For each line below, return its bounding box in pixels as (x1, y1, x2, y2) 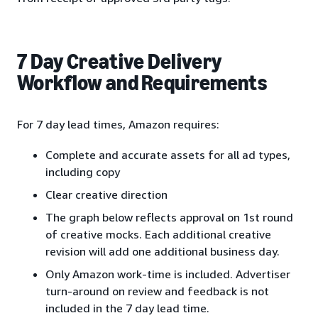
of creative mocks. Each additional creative (45, 227, 271, 241)
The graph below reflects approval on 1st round (45, 210, 293, 224)
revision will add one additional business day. (45, 244, 280, 258)
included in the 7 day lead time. (45, 301, 209, 315)
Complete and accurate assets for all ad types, (45, 148, 290, 162)
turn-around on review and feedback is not (45, 284, 269, 298)
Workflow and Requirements (17, 70, 268, 96)
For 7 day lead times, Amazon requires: (17, 117, 219, 131)
